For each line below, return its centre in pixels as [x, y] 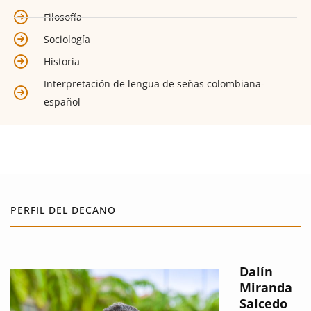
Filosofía [63, 17]
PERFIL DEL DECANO [63, 210]
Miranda [266, 287]
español [62, 102]
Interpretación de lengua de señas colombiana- [154, 84]
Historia [62, 61]
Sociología [67, 39]
